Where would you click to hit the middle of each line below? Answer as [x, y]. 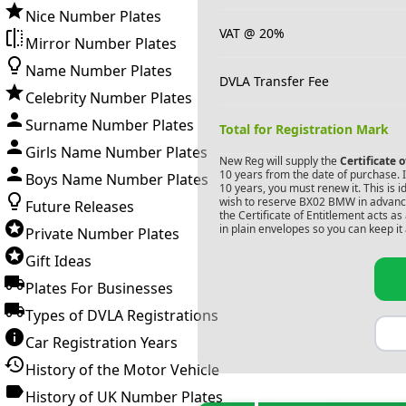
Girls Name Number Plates [116, 152]
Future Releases [80, 207]
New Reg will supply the [278, 161]
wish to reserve [257, 202]
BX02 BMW [327, 202]
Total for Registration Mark [304, 129]
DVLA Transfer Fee [274, 81]
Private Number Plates [102, 234]
